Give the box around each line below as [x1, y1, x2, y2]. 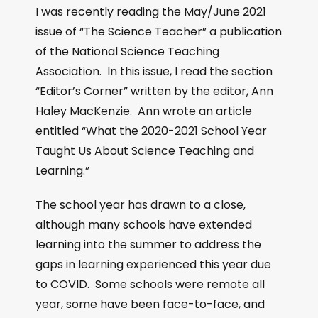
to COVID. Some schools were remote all [35, 276, 265, 292]
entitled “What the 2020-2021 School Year [35, 123, 267, 139]
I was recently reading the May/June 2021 [35, 4, 266, 20]
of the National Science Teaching [35, 43, 219, 60]
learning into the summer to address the [35, 236, 261, 253]
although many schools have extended [35, 216, 252, 233]
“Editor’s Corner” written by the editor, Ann [35, 83, 273, 99]
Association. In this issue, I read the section [35, 63, 273, 79]
